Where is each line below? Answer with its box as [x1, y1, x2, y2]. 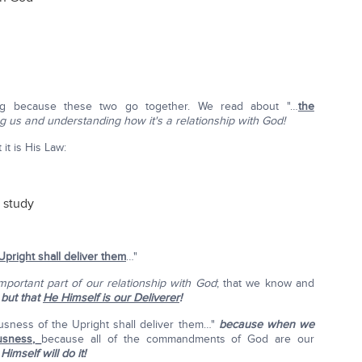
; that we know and [216, 276, 314, 290]
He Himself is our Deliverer [43, 291, 179, 305]
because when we [218, 318, 314, 331]
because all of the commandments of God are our [41, 332, 314, 346]
